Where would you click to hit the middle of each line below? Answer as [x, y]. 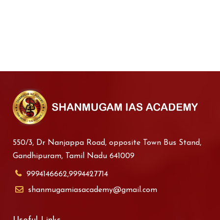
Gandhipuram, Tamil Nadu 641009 [74, 156]
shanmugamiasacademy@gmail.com [93, 190]
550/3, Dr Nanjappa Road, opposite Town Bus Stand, [107, 143]
